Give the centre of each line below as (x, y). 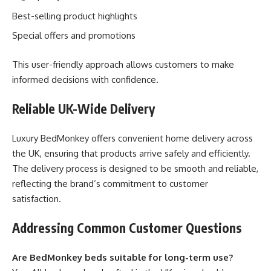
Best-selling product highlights (75, 16)
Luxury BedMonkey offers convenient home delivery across (132, 138)
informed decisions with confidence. (85, 79)
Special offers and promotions (74, 35)
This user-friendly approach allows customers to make (123, 64)
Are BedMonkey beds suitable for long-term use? (122, 257)
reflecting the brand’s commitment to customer (110, 183)
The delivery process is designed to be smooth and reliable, (135, 168)
